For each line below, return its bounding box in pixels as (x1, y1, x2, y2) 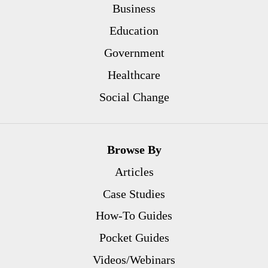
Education (109, 24, 159, 38)
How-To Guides (96, 209, 172, 223)
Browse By (106, 142, 162, 156)
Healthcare (108, 68, 160, 81)
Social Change (99, 90, 169, 103)
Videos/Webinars (93, 253, 175, 267)
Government (103, 45, 165, 59)
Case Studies (103, 187, 165, 200)
